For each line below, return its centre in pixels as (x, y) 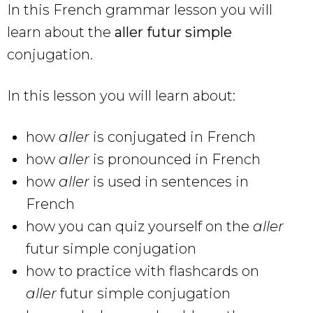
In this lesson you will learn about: (121, 95)
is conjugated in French (174, 137)
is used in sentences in (171, 181)
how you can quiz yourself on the (139, 226)
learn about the (61, 32)
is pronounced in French (177, 159)
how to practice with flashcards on (143, 271)
